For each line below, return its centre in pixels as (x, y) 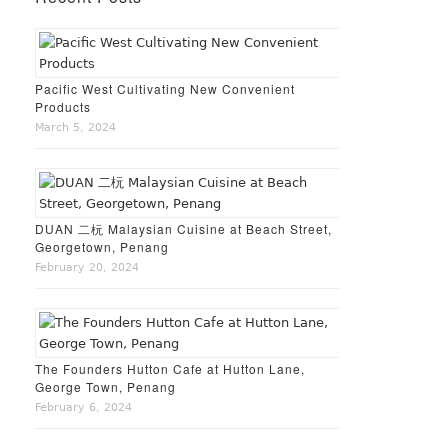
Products (62, 106)
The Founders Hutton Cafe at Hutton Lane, (169, 368)
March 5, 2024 (75, 127)
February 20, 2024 (86, 267)
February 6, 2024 (83, 407)
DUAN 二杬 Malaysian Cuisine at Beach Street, (183, 228)
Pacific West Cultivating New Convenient (164, 88)
